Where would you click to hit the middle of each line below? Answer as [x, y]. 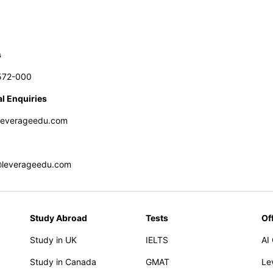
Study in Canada [63, 262]
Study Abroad [58, 218]
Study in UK [53, 240]
